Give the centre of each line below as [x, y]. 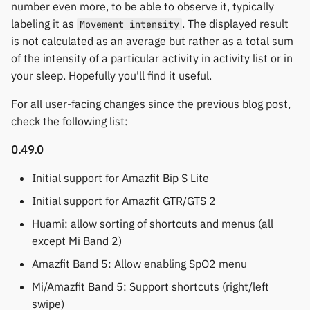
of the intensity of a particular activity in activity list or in [152, 58]
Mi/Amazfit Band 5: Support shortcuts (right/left [151, 286]
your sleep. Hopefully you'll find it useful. [111, 75]
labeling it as [44, 24]
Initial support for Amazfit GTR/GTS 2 [124, 201]
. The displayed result [235, 24]
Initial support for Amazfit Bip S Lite [120, 178]
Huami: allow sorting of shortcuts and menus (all [153, 224]
